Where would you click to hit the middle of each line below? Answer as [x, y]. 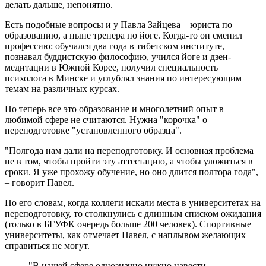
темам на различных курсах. [62, 88]
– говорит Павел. [39, 182]
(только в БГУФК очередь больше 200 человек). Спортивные [128, 224]
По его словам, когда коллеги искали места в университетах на [133, 202]
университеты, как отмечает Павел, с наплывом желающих [125, 235]
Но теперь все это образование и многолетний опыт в [114, 109]
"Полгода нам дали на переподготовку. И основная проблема [129, 150]
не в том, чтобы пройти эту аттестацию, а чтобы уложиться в [129, 161]
